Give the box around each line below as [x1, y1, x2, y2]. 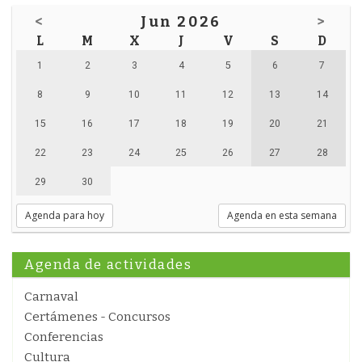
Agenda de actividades [24, 256, 192, 273]
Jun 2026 [140, 13, 222, 31]
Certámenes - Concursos [24, 309, 170, 324]
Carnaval [24, 289, 78, 304]
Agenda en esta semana [227, 208, 337, 222]
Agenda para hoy [25, 208, 104, 222]
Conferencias [24, 330, 103, 344]
